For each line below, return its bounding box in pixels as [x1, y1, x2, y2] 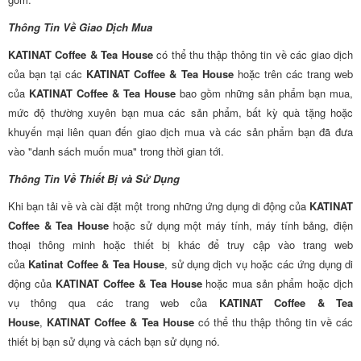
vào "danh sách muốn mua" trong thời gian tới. [8, 143, 224, 159]
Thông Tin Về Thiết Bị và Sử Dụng [8, 171, 180, 186]
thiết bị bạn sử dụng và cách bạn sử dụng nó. [8, 334, 220, 349]
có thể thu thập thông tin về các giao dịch [152, 47, 354, 62]
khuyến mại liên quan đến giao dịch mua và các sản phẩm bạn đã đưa [8, 124, 353, 139]
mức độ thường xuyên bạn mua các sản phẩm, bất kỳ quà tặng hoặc [8, 105, 353, 120]
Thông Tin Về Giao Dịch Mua [8, 19, 152, 35]
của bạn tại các [8, 66, 87, 81]
